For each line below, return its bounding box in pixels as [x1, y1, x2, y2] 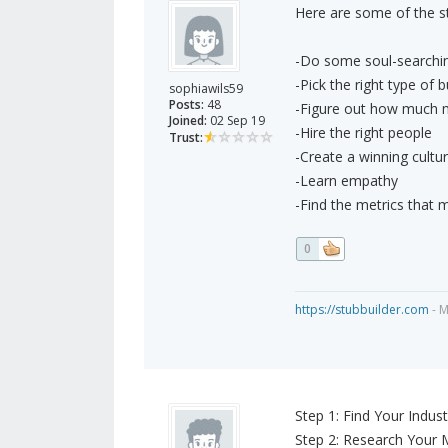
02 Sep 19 [207, 112, 265, 130]
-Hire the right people [294, 123, 432, 143]
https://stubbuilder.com [294, 301, 429, 319]
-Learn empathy [294, 171, 398, 191]
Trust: [169, 129, 203, 147]
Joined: [169, 112, 207, 130]
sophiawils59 [169, 80, 243, 98]
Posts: [169, 96, 204, 114]
